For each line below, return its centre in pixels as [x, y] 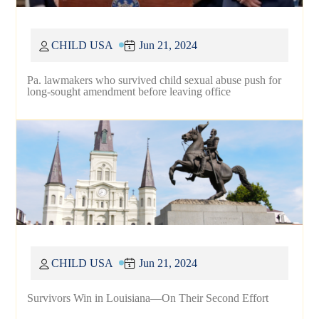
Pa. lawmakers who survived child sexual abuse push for [155, 80]
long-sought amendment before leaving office [129, 91]
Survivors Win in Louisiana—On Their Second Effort [148, 298]
